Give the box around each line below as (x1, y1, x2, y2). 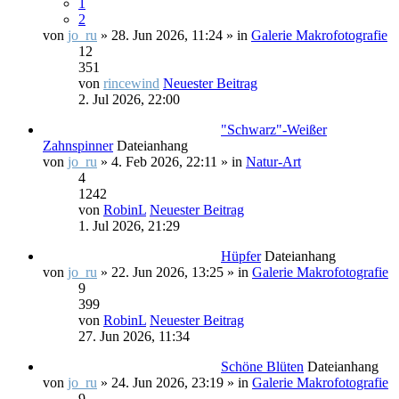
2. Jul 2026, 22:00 (78, 92, 180, 107)
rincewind (103, 76, 159, 91)
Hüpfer (221, 248, 261, 264)
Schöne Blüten (221, 359, 304, 374)
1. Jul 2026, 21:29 (78, 218, 180, 233)
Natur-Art (246, 154, 301, 169)
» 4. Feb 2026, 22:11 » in (97, 154, 246, 169)
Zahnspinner (43, 138, 113, 153)
